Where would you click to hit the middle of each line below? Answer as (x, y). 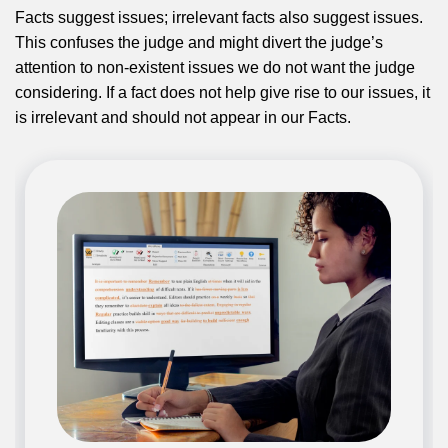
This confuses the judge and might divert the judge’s (199, 43)
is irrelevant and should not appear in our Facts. (183, 118)
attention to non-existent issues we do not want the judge (215, 68)
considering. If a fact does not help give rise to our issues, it (222, 93)
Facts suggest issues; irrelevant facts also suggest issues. (219, 18)
